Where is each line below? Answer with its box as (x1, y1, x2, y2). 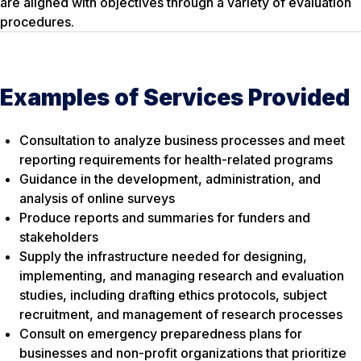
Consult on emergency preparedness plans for (19, 326, 302, 342)
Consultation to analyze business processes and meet (19, 132, 345, 149)
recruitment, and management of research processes (19, 306, 342, 323)
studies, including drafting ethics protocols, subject (19, 287, 327, 304)
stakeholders (19, 229, 98, 246)
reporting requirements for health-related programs (19, 151, 333, 168)
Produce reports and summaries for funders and (19, 210, 310, 226)
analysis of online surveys (19, 190, 175, 207)
